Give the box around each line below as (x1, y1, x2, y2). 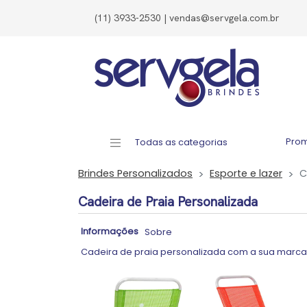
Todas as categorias (133, 136, 228, 148)
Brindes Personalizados (78, 167, 193, 180)
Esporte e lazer (210, 167, 282, 180)
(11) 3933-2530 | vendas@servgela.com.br (95, 12, 280, 24)
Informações (81, 225, 138, 237)
